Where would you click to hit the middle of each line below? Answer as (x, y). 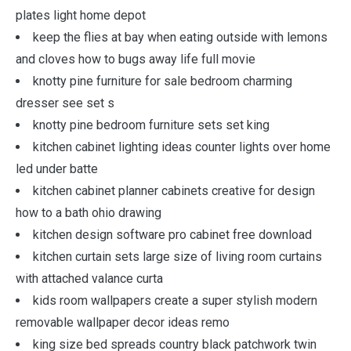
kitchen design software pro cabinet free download (172, 235)
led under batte (57, 169)
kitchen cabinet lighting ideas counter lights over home (182, 147)
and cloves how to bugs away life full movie (136, 59)
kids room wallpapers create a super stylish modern (175, 300)
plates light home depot (81, 15)
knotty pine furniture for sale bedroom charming (163, 81)
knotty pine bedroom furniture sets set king (151, 125)
